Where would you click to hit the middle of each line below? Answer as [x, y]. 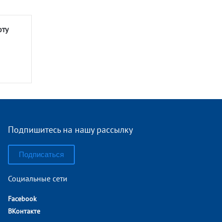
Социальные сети [38, 178]
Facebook [23, 199]
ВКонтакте [24, 211]
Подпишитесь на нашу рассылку [71, 130]
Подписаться [42, 154]
